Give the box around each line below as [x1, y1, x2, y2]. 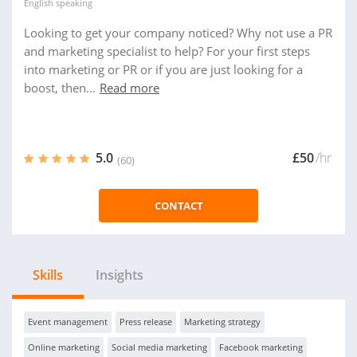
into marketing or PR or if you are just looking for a [24, 61, 303, 77]
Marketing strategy [184, 316, 261, 328]
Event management [28, 316, 108, 328]
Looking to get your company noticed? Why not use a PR [24, 25, 332, 41]
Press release [120, 316, 172, 328]
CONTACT [154, 198, 203, 213]
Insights [96, 266, 143, 284]
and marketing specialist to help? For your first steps [24, 43, 310, 59]
